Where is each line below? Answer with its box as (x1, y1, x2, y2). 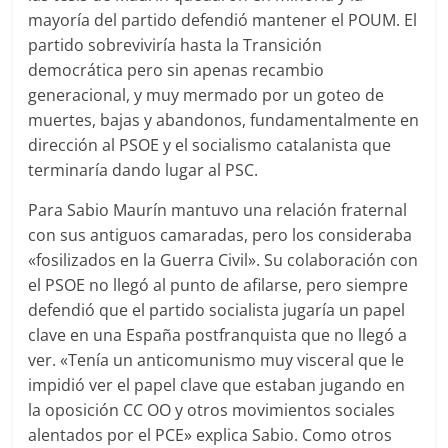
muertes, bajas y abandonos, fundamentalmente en (28, 108, 420, 131)
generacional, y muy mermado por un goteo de (28, 83, 385, 106)
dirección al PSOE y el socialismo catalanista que (28, 133, 392, 156)
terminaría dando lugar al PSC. (28, 158, 259, 181)
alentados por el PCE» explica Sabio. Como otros (28, 423, 393, 446)
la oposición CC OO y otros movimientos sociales (28, 398, 396, 421)
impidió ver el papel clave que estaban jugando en (28, 373, 406, 396)
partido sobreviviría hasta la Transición (28, 33, 323, 56)
